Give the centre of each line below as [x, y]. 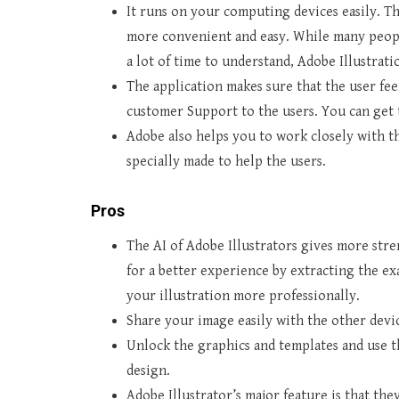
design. [148, 371]
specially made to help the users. [226, 162]
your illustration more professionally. [243, 296]
